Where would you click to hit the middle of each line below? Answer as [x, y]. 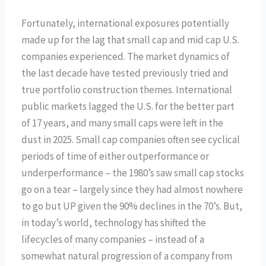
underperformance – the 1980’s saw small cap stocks [133, 173]
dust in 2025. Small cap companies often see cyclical [131, 140]
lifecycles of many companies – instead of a [113, 240]
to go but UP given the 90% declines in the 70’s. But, [132, 206]
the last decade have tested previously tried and [125, 73]
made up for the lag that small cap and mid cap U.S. [131, 40]
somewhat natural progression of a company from [127, 256]
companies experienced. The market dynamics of [126, 57]
